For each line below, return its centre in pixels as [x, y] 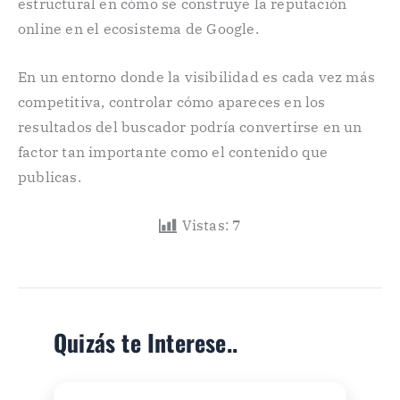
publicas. [50, 177]
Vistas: [206, 225]
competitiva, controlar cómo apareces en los [172, 102]
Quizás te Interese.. [146, 342]
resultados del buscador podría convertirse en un [190, 127]
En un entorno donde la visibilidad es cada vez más [197, 77]
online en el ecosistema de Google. [138, 29]
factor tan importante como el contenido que [173, 152]
